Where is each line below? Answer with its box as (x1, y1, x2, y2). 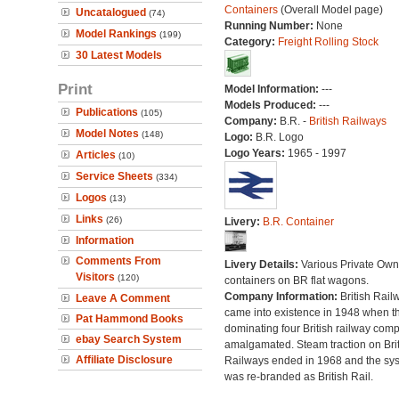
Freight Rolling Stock (277, 36, 379, 48)
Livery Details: (224, 258, 301, 271)
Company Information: (224, 290, 340, 303)
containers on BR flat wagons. (224, 274, 369, 287)
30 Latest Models (76, 49, 162, 61)
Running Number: (224, 20, 316, 32)
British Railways (308, 115, 387, 127)
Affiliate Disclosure (76, 354, 173, 366)
